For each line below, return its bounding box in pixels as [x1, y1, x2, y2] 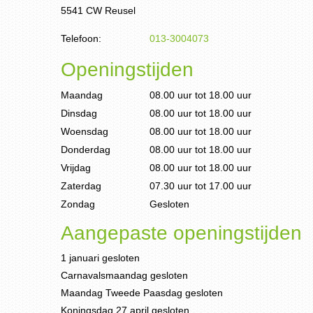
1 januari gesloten [61, 252, 140, 263]
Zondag [61, 198, 95, 210]
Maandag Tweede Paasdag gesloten [61, 287, 223, 298]
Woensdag [61, 126, 108, 137]
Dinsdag [61, 108, 97, 119]
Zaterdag [61, 180, 101, 191]
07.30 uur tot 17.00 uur [150, 180, 252, 191]
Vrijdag [61, 162, 91, 173]
